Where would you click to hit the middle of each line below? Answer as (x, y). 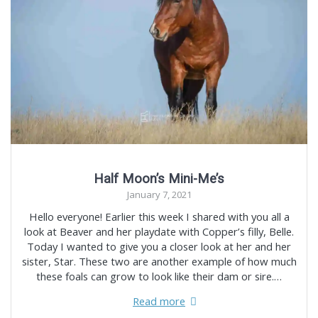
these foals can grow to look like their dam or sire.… (159, 276)
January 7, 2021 (159, 195)
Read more (159, 301)
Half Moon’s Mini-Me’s (159, 179)
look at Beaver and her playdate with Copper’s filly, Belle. (159, 232)
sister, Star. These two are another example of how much (159, 262)
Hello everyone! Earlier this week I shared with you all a (159, 217)
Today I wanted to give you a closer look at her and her (159, 247)
